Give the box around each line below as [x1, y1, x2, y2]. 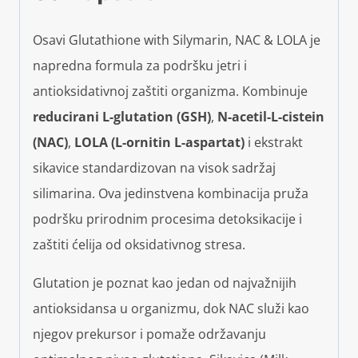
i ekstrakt [245, 133, 303, 152]
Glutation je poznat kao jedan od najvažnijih [33, 274, 296, 292]
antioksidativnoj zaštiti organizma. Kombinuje [33, 82, 308, 101]
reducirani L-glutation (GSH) [33, 108, 211, 126]
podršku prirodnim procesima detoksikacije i [33, 210, 302, 229]
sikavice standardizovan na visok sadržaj [33, 159, 276, 177]
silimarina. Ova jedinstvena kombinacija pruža [33, 185, 308, 203]
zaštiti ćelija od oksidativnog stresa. [33, 236, 245, 254]
